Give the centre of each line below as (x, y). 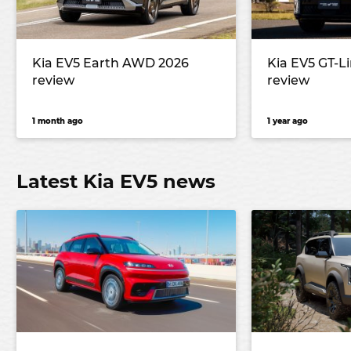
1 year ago (288, 121)
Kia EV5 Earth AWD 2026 (110, 63)
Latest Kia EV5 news (116, 182)
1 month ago (58, 121)
